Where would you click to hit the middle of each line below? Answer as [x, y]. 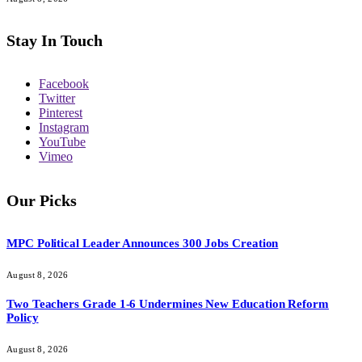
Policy [23, 317]
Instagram [64, 128]
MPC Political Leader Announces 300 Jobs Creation [143, 244]
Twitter [57, 99]
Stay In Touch [55, 40]
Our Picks [42, 200]
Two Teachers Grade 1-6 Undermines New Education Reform [168, 303]
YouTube [62, 142]
